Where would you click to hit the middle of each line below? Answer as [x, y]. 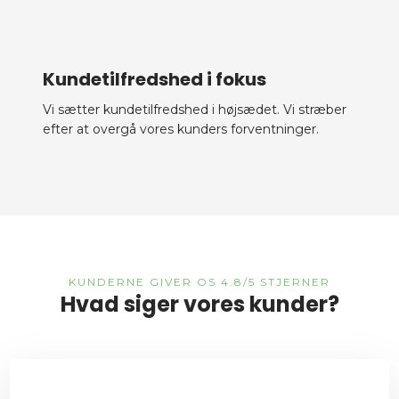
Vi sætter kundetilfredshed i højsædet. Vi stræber [195, 109]
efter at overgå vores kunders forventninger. [181, 129]
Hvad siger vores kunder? [199, 304]
